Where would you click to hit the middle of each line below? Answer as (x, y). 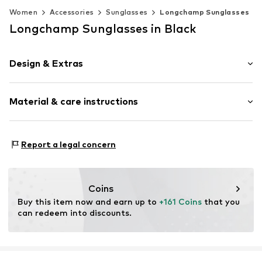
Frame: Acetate (43, 136)
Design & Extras (46, 63)
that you (221, 201)
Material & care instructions (74, 101)
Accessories (72, 12)
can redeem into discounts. (75, 212)
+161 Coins (180, 201)
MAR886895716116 (85, 113)
